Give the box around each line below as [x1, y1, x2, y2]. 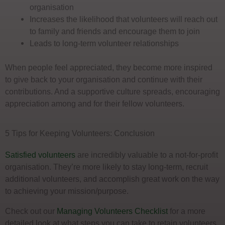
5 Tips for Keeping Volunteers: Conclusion [5, 128, 155, 138]
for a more [168, 206, 205, 216]
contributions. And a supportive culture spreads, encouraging [5, 87, 220, 96]
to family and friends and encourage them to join [30, 26, 200, 36]
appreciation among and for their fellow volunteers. [5, 99, 186, 108]
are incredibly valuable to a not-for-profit [75, 150, 218, 159]
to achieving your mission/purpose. [5, 186, 129, 195]
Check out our [5, 206, 57, 216]
